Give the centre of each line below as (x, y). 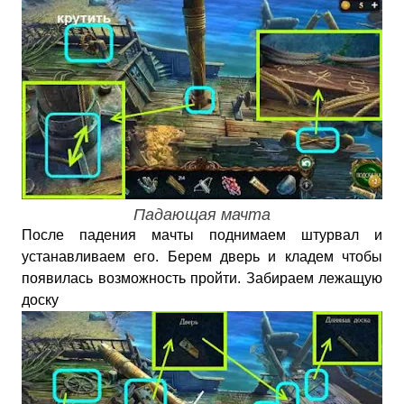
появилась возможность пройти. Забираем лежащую (202, 278)
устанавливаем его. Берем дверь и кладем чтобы (202, 257)
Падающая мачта (202, 215)
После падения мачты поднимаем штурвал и (202, 235)
